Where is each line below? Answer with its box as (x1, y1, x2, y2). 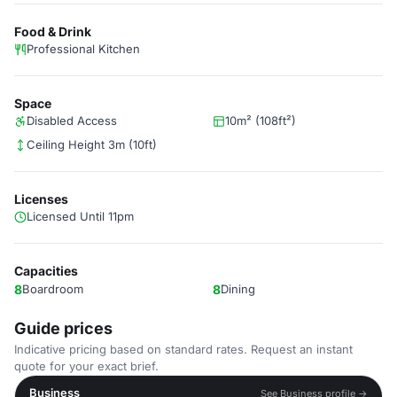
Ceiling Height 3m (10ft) (27, 137, 157, 152)
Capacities (14, 263, 78, 278)
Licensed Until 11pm (27, 209, 134, 223)
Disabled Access (27, 113, 117, 128)
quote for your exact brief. (14, 359, 159, 373)
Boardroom (22, 282, 83, 296)
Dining (221, 282, 255, 296)
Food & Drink (14, 24, 91, 39)
